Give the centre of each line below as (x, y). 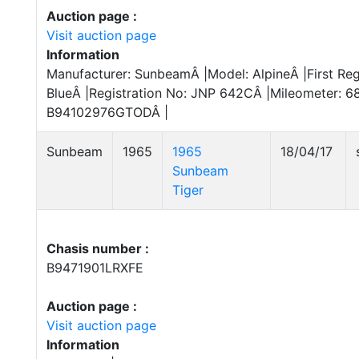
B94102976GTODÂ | (107, 112)
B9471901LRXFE (95, 268)
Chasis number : (98, 248)
